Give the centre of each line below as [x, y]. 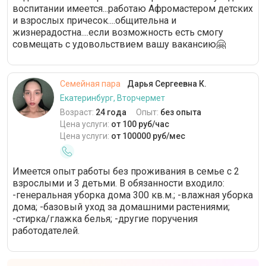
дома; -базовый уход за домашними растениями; [121, 207]
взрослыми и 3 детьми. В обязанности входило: [118, 183]
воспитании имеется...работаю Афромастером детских [133, 9]
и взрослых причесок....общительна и [94, 21]
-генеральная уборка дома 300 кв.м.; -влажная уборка [133, 195]
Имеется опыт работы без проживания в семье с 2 [126, 172]
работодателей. [46, 231]
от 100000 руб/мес [148, 136]
